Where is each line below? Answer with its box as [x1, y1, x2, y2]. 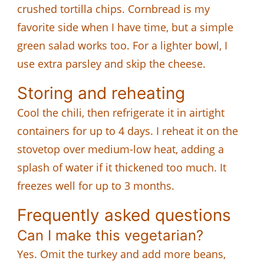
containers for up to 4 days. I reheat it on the [17, 123, 238, 138]
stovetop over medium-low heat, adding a [17, 141, 224, 156]
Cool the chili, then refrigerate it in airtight [17, 105, 225, 120]
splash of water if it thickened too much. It [17, 160, 226, 174]
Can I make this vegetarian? [17, 226, 203, 244]
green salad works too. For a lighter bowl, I [17, 38, 227, 52]
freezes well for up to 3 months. [17, 178, 174, 193]
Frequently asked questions [17, 204, 231, 225]
